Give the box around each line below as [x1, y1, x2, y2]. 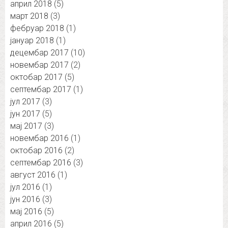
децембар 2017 [10, 48, 69, 58]
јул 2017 [10, 97, 40, 107]
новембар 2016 [10, 133, 69, 144]
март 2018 [10, 11, 48, 21]
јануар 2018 [10, 36, 54, 46]
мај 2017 [10, 121, 42, 131]
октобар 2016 [10, 146, 63, 156]
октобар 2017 [10, 72, 63, 82]
